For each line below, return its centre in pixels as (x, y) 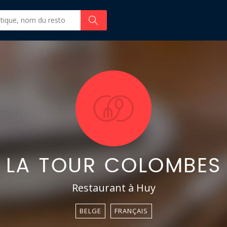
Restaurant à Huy (113, 188)
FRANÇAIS (131, 211)
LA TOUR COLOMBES (113, 166)
